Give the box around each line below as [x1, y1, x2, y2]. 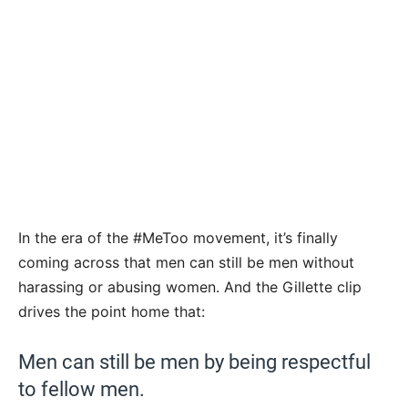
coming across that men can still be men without [18, 252, 354, 271]
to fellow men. [18, 377, 145, 401]
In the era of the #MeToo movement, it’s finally [18, 228, 338, 247]
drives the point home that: [18, 301, 205, 321]
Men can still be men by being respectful [18, 350, 371, 373]
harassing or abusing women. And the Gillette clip [18, 277, 362, 296]
